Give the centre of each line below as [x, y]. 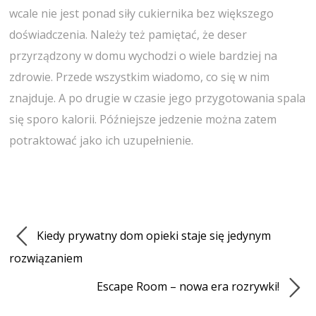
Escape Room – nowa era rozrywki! [189, 287]
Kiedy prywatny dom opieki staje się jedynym [153, 235]
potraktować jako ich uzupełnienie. [102, 140]
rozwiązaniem [46, 259]
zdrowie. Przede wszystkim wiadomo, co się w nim [140, 77]
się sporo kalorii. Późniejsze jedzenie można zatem [143, 119]
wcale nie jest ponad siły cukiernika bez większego [142, 13]
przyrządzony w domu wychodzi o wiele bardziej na [144, 55]
